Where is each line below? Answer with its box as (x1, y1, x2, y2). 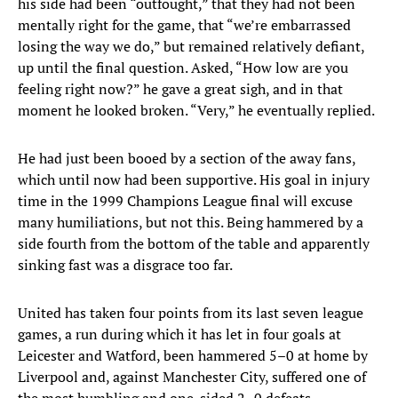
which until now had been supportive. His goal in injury (18, 170, 370, 190)
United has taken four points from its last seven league (18, 303, 363, 323)
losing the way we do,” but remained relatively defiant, (18, 36, 364, 57)
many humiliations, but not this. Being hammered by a (18, 212, 363, 233)
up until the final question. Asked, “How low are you (18, 58, 348, 78)
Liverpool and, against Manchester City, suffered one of (18, 367, 366, 387)
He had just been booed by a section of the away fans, (18, 148, 355, 169)
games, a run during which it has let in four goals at (18, 324, 341, 345)
